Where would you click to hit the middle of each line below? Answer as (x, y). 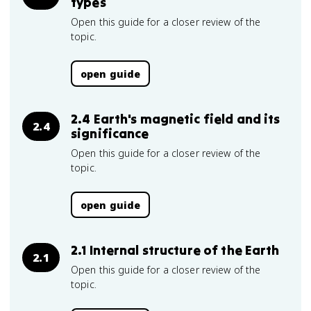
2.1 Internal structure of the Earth (175, 250)
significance (110, 133)
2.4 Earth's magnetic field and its (176, 119)
